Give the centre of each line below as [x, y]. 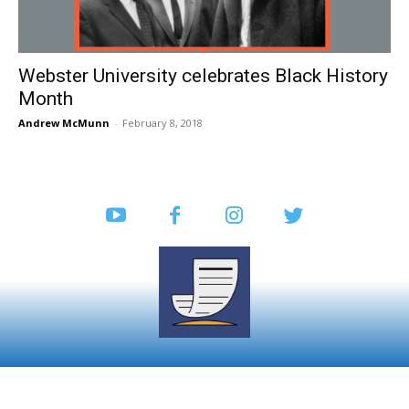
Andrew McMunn [64, 122]
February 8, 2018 [163, 122]
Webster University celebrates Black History [203, 75]
